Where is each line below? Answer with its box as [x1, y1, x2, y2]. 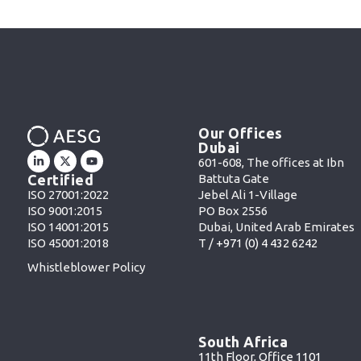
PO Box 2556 [198, 203, 268, 218]
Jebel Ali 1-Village [198, 187, 298, 201]
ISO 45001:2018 [27, 236, 109, 251]
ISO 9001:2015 [27, 204, 102, 218]
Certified [27, 172, 94, 189]
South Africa [198, 333, 288, 350]
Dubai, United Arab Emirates [198, 219, 355, 234]
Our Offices [198, 124, 283, 141]
